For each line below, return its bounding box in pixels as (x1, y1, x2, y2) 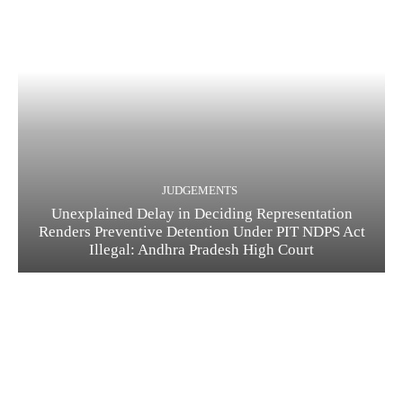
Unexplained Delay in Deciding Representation (50, 205, 353, 223)
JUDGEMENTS (161, 184, 237, 198)
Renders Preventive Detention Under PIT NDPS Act (38, 223, 365, 241)
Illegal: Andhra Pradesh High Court (89, 241, 314, 259)
